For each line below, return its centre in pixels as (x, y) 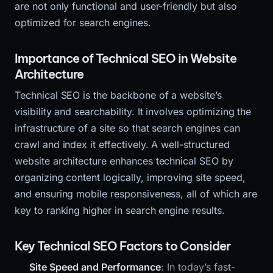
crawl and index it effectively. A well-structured (122, 144)
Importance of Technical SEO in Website (126, 58)
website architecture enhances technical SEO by (124, 161)
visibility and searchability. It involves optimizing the (133, 111)
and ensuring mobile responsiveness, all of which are (136, 193)
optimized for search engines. (83, 22)
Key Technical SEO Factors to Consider (122, 246)
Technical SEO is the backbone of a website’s (118, 95)
